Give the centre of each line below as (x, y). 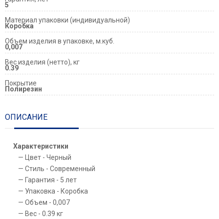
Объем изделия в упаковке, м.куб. (60, 41)
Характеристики (41, 146)
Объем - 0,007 (47, 202)
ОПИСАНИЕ (26, 117)
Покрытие (21, 83)
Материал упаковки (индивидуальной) (67, 20)
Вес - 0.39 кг (44, 213)
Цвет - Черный (48, 157)
